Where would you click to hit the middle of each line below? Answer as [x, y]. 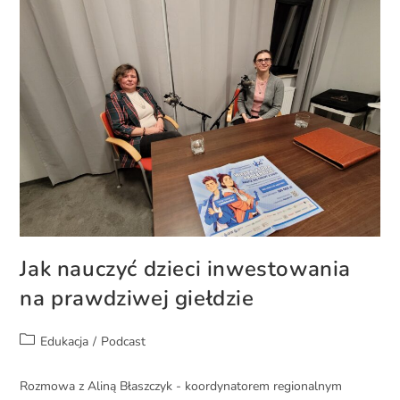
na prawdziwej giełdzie [137, 299]
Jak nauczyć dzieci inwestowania [186, 269]
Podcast [124, 342]
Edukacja [65, 342]
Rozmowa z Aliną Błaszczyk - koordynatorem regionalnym [181, 387]
